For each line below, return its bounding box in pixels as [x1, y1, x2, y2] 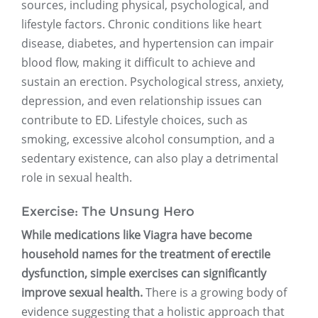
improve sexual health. [21, 285, 143, 301]
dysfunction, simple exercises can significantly [21, 265, 266, 282]
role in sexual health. [21, 170, 132, 186]
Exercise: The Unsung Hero [21, 204, 194, 220]
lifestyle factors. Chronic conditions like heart [21, 16, 262, 33]
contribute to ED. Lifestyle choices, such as [21, 112, 248, 128]
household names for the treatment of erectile [21, 246, 270, 263]
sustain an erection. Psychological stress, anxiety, [21, 74, 284, 90]
